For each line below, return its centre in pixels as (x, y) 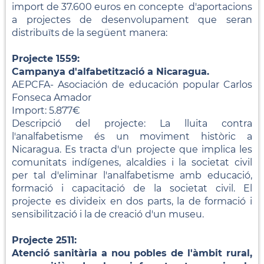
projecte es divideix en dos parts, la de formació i (132, 201)
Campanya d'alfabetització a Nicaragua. (110, 71)
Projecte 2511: (44, 240)
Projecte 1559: (46, 58)
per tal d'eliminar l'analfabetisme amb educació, (132, 175)
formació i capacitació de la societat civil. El (132, 188)
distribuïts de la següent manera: (90, 32)
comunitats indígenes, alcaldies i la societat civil (132, 162)
